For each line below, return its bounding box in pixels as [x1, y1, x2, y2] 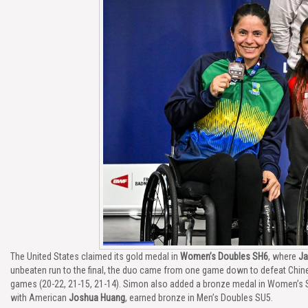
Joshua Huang [69, 292, 125, 303]
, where [268, 251, 298, 262]
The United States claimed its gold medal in [10, 251, 180, 262]
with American [10, 292, 69, 303]
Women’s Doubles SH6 [180, 251, 268, 262]
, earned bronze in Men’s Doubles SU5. [125, 292, 273, 303]
